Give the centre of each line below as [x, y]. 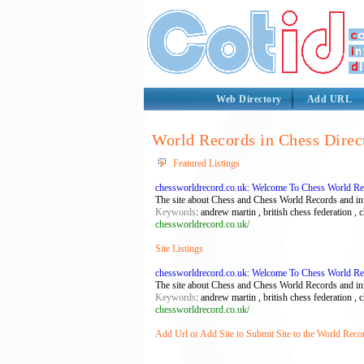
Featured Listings [206, 163]
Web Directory [249, 99]
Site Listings [179, 249]
